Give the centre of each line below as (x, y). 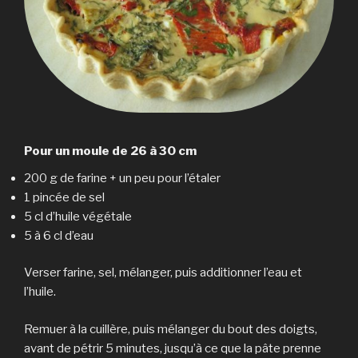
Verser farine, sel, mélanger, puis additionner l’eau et (163, 273)
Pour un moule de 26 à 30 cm (110, 151)
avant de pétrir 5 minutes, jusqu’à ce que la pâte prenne (173, 348)
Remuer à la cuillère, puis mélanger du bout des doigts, (171, 329)
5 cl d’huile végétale (78, 216)
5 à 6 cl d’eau (59, 235)
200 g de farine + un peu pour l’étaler (122, 178)
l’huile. (40, 292)
